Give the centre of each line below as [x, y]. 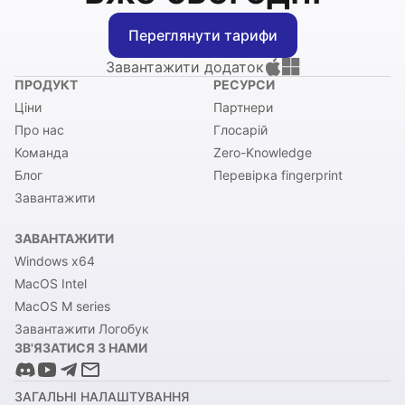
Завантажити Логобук [82, 329]
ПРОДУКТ [46, 85]
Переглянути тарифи [202, 35]
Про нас [39, 130]
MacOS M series [62, 306]
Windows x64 [55, 261]
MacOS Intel [51, 283]
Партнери [243, 107]
